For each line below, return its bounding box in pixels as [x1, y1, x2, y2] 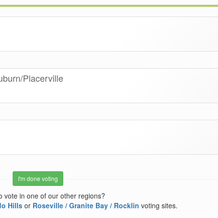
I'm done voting [18, 174, 58, 183]
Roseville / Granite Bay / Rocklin [33, 200, 140, 211]
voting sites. [139, 200, 178, 211]
